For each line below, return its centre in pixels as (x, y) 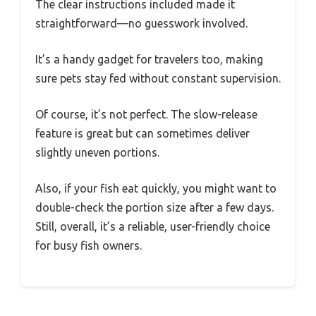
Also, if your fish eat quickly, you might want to (156, 188)
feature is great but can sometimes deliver (142, 133)
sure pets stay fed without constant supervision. (158, 78)
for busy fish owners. (89, 245)
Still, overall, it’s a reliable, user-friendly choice (153, 226)
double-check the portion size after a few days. (154, 207)
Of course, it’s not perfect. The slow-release (146, 114)
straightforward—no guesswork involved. (141, 23)
